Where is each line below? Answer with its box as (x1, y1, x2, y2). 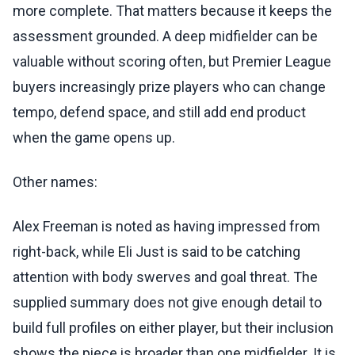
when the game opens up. (13, 129, 175, 147)
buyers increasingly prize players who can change (13, 78, 326, 96)
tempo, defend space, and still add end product (13, 104, 306, 121)
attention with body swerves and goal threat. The (13, 269, 318, 286)
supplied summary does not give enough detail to (13, 294, 322, 311)
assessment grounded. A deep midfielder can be (13, 28, 318, 45)
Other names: (13, 174, 97, 191)
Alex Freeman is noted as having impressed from (13, 218, 320, 235)
